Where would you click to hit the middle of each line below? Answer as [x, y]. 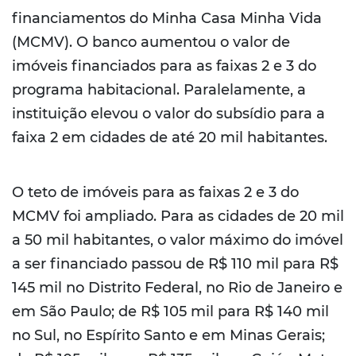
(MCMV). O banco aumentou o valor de [151, 42]
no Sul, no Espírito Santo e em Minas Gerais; [168, 336]
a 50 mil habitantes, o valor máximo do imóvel [178, 240]
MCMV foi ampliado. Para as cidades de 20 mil [178, 217]
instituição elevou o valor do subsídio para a [168, 113]
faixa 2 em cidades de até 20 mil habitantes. [170, 137]
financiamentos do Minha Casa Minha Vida [167, 18]
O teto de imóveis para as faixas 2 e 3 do [155, 193]
